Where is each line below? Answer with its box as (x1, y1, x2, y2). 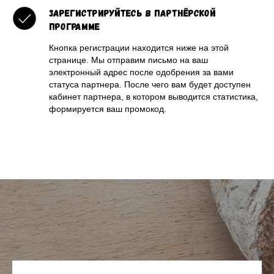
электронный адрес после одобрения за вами (49, 67, 234, 77)
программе (49, 20, 100, 32)
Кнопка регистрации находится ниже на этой (49, 43, 229, 53)
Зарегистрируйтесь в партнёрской (49, 7, 216, 18)
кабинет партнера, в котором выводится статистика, (49, 92, 258, 102)
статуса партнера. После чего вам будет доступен (49, 80, 251, 89)
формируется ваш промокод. (49, 104, 166, 114)
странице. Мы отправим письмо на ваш (49, 55, 208, 65)
